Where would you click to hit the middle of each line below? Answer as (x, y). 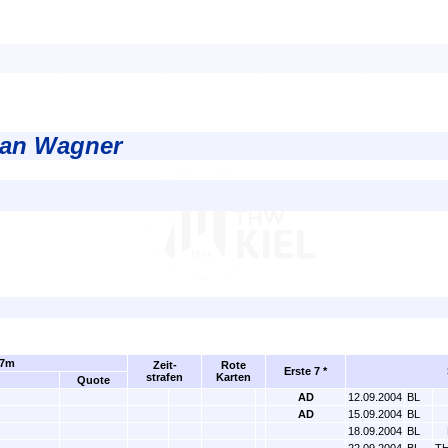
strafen (164, 377)
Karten (233, 377)
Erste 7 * (305, 371)
